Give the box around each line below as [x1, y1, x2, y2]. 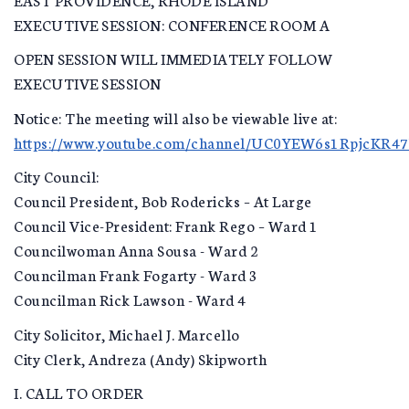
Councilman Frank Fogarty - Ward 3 [14, 264, 258, 285]
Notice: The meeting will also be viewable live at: [14, 106, 337, 128]
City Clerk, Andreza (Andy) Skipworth [14, 347, 267, 369]
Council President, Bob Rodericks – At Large [14, 190, 312, 211]
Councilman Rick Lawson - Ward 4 [14, 288, 246, 309]
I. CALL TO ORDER [14, 382, 143, 403]
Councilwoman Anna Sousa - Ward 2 [14, 239, 258, 260]
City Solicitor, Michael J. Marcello [14, 322, 240, 344]
